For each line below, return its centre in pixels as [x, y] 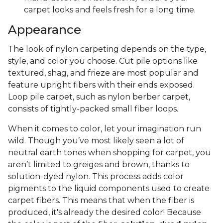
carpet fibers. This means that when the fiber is [101, 201]
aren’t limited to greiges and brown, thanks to [99, 165]
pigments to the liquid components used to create [109, 189]
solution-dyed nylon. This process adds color [96, 177]
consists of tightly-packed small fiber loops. [94, 109]
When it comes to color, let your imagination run [105, 129]
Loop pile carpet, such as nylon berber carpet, [99, 97]
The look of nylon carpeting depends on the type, [107, 49]
